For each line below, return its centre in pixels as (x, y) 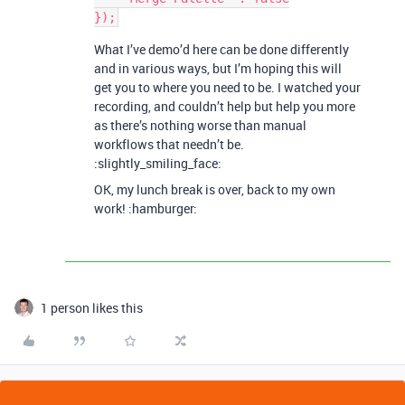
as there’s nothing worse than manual (200, 126)
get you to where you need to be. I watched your (227, 88)
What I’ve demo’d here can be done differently (221, 50)
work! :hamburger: (146, 209)
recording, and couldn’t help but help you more (225, 107)
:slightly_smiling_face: (158, 164)
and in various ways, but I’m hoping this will (218, 69)
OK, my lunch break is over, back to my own (215, 190)
